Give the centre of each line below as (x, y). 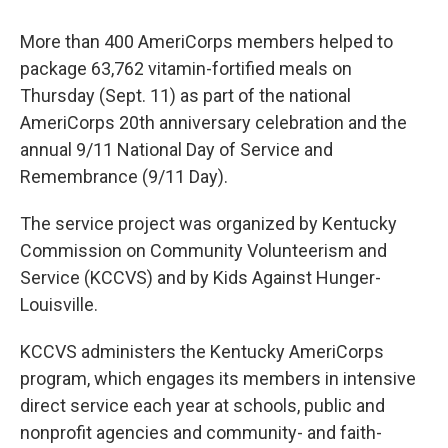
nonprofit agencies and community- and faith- (201, 432)
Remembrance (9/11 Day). (124, 176)
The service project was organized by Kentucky (208, 223)
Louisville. (59, 304)
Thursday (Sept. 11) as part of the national (185, 95)
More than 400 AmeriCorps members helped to (206, 41)
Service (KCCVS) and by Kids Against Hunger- (200, 277)
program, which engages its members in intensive (218, 378)
